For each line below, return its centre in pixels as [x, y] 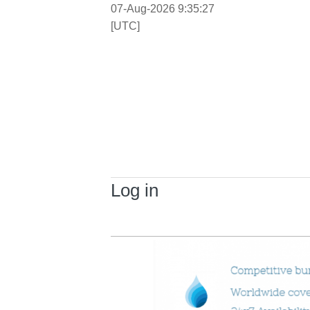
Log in [135, 191]
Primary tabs [146, 228]
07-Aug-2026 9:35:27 [163, 9]
